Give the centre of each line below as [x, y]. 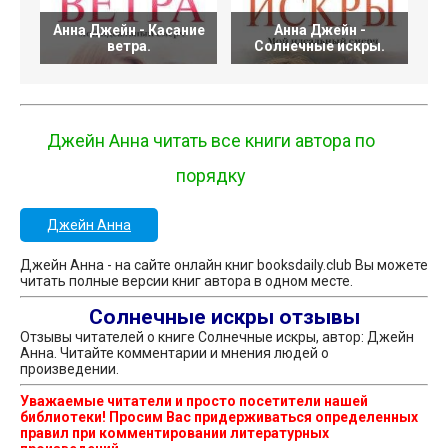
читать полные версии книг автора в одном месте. [186, 281]
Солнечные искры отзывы [224, 317]
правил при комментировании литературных [174, 433]
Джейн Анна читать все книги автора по [211, 141]
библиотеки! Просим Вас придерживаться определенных [219, 417]
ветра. [128, 46]
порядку [211, 176]
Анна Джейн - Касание [128, 30]
